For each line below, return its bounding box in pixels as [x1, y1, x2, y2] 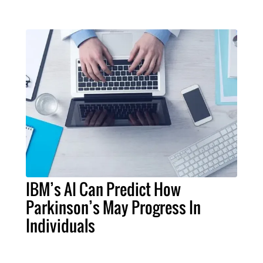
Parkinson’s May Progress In [26, 195, 201, 220]
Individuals [26, 214, 95, 238]
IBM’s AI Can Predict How [26, 177, 181, 201]
